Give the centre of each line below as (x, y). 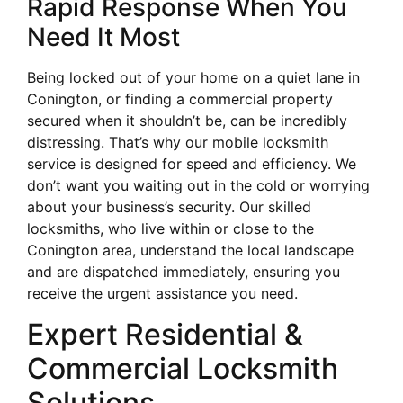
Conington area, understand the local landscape (190, 251)
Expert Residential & (165, 334)
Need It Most (103, 37)
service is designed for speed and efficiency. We (192, 164)
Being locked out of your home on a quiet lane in (193, 78)
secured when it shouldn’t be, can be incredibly (187, 121)
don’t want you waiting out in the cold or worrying (198, 186)
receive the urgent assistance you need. (162, 294)
